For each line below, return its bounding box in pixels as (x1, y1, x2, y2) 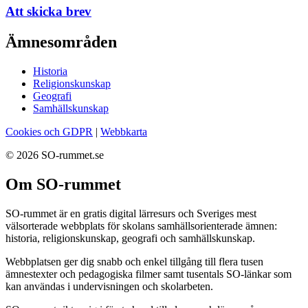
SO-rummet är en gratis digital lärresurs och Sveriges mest (5, 207, 256, 219)
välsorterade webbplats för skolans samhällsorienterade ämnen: (5, 219, 277, 232)
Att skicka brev (5, 3, 91, 19)
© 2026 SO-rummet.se (5, 148, 104, 161)
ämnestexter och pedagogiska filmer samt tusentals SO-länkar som (5, 267, 291, 280)
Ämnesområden (5, 32, 117, 51)
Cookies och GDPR (5, 125, 93, 137)
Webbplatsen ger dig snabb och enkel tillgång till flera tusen (5, 255, 263, 267)
